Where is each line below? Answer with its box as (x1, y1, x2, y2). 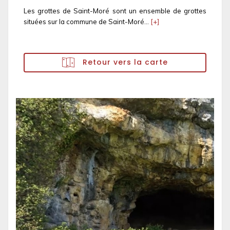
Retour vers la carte (80, 56, 168, 67)
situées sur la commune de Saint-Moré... (24, 17, 150, 26)
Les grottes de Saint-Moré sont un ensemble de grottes (24, 7, 206, 15)
